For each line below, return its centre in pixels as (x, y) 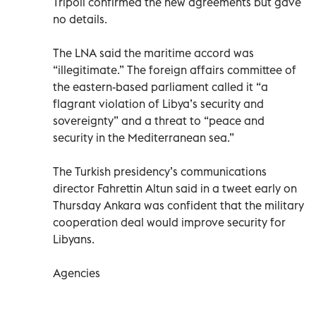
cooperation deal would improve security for (169, 222)
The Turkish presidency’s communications (160, 171)
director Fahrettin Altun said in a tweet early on (175, 188)
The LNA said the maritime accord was (153, 53)
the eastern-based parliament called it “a (160, 86)
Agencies (77, 273)
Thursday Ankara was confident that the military (178, 205)
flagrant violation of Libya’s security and (158, 103)
